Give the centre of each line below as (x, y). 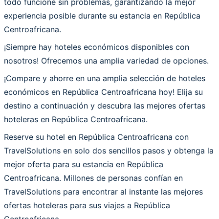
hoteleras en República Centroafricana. (76, 119)
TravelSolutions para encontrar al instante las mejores (103, 191)
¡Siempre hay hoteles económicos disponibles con (97, 47)
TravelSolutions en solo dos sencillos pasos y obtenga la (109, 150)
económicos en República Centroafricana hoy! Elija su (103, 92)
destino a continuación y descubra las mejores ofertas (105, 105)
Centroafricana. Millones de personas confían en (93, 178)
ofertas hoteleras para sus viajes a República (87, 205)
